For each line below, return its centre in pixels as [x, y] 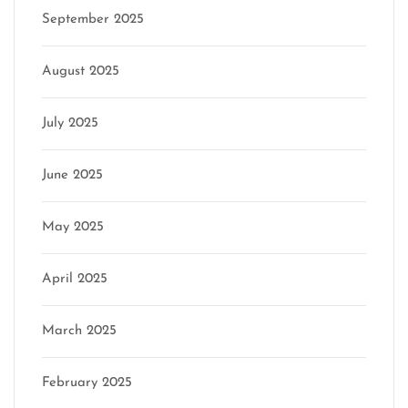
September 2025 [93, 19]
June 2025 [72, 175]
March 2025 [79, 331]
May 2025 [73, 227]
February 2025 [87, 382]
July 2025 [70, 123]
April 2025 [75, 279]
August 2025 [81, 71]
